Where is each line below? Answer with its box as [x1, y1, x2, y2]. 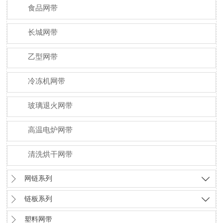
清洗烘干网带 [28, 150, 73, 159]
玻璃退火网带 [28, 102, 73, 110]
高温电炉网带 [28, 126, 73, 134]
